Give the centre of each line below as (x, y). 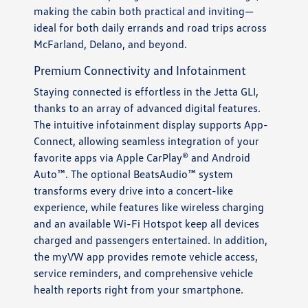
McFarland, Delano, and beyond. (111, 44)
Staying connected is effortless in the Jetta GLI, (146, 92)
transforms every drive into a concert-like (134, 191)
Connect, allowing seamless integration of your (147, 141)
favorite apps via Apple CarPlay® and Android (142, 158)
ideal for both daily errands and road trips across (151, 28)
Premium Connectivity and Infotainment (140, 70)
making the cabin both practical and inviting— (144, 11)
